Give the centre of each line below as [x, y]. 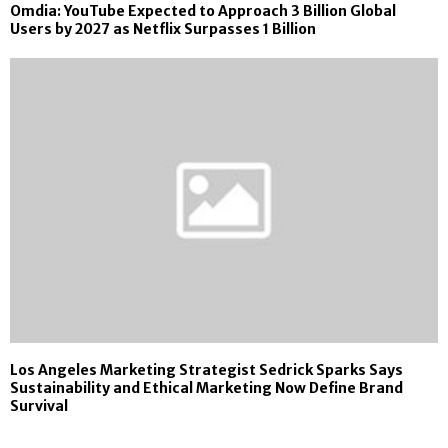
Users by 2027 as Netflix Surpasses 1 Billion [163, 29]
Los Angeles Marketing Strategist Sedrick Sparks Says [206, 370]
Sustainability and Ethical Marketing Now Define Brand [206, 388]
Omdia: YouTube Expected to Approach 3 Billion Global [203, 11]
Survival [39, 406]
